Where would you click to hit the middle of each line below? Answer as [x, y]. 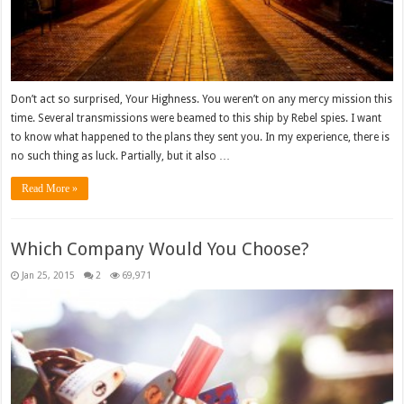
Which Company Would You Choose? [161, 248]
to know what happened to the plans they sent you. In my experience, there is [201, 137]
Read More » [50, 188]
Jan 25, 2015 [49, 275]
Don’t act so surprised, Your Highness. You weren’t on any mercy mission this [202, 99]
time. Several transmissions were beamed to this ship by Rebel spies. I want [197, 118]
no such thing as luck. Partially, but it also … [121, 156]
